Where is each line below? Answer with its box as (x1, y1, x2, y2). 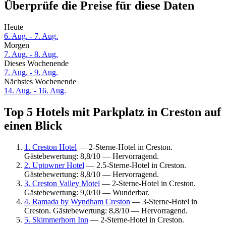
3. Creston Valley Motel (24, 179, 100, 188)
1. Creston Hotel (24, 142, 77, 151)
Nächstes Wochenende (4, 77, 76, 86)
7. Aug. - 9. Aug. (4, 68, 58, 77)
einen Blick (4, 119, 62, 133)
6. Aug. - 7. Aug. (4, 32, 58, 41)
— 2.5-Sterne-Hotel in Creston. (84, 160, 186, 169)
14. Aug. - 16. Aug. (4, 86, 66, 95)
